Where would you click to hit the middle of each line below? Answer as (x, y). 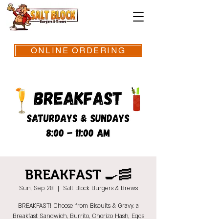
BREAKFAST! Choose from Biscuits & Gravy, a (78, 206)
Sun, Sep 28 (36, 188)
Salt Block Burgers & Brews (100, 188)
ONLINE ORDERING (78, 51)
